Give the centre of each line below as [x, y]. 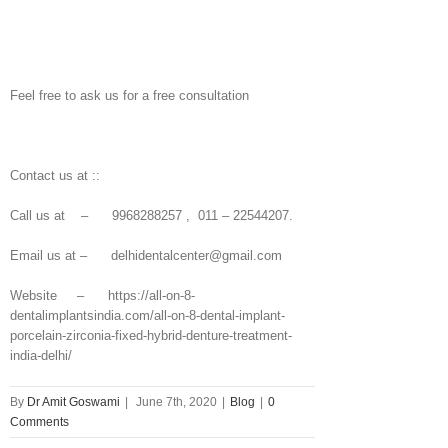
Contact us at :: [55, 175]
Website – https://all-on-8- [102, 295]
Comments [39, 422]
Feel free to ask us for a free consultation [129, 95]
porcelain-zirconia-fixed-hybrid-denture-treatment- [151, 335]
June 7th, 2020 [176, 402]
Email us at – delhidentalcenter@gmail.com [146, 255]
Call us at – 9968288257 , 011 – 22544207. [151, 215]
